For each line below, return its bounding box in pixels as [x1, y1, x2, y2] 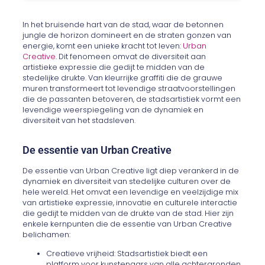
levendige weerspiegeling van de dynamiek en [22, 104, 204, 115]
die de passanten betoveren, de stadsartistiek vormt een [22, 93, 241, 104]
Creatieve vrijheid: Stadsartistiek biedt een [46, 248, 208, 259]
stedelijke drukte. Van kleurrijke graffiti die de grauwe [22, 72, 223, 83]
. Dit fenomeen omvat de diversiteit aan [56, 51, 206, 62]
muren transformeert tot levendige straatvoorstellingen [22, 83, 236, 93]
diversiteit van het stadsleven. [22, 115, 136, 125]
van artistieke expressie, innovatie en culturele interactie [22, 197, 238, 208]
